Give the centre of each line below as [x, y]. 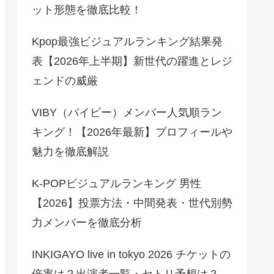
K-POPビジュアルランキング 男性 [117, 184]
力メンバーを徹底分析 [87, 223]
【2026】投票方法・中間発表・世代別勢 [132, 203]
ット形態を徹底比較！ [87, 10]
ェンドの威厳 [65, 81]
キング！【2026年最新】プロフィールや [132, 132]
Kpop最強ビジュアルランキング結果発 [127, 42]
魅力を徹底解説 [70, 152]
